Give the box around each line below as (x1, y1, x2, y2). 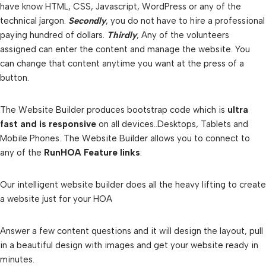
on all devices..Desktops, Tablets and (96, 119, 248, 129)
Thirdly (107, 30, 137, 40)
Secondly (68, 15, 106, 26)
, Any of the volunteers (137, 30, 229, 40)
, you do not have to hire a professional (106, 15, 265, 26)
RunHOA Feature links (42, 147, 140, 158)
